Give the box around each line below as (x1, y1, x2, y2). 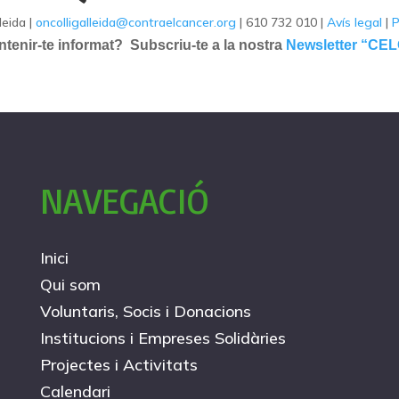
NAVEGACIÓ (39, 177, 209, 223)
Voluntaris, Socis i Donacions (39, 300, 251, 322)
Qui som (39, 273, 101, 295)
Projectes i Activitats (39, 354, 198, 375)
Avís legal (327, 13, 382, 30)
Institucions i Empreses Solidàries (39, 327, 286, 348)
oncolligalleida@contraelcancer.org (36, 13, 236, 30)
